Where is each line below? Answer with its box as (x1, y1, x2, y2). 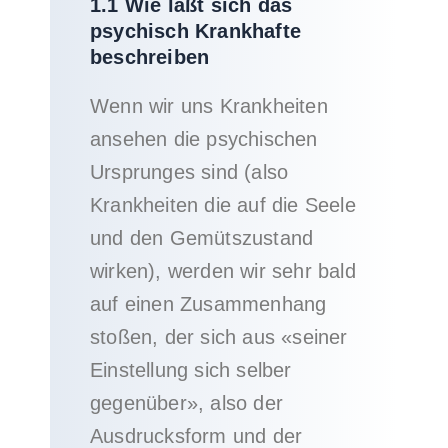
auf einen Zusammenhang (90, 293, 327, 315)
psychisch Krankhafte (90, 20, 301, 42)
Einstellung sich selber (90, 359, 292, 381)
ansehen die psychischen (90, 128, 318, 150)
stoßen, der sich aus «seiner (90, 326, 348, 348)
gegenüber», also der (90, 392, 283, 414)
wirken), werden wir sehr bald (90, 260, 356, 282)
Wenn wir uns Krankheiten (90, 95, 328, 117)
